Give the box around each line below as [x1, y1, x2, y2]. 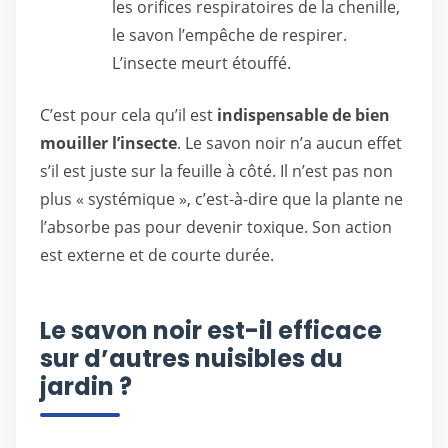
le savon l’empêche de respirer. [112, 24, 347, 46]
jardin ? [40, 370, 132, 403]
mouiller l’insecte [40, 132, 177, 154]
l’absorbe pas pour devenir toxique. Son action [40, 216, 392, 238]
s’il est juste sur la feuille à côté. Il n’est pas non [40, 160, 393, 182]
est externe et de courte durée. [40, 244, 274, 266]
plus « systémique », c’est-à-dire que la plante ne [40, 188, 403, 210]
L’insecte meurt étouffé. [112, 52, 291, 74]
